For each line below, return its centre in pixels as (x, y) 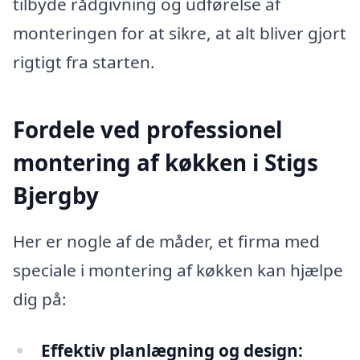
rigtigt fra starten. (84, 61)
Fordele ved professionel (147, 129)
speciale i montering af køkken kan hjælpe (178, 270)
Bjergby (56, 195)
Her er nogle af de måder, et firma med (166, 241)
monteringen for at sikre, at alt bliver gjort (180, 33)
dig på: (40, 299)
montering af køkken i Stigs (166, 162)
